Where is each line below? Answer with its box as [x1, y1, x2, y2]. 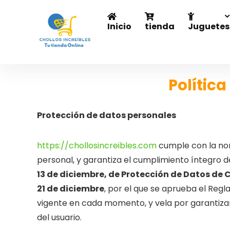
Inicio [107, 21, 131, 32]
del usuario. [37, 212, 82, 223]
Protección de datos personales [37, 109, 176, 121]
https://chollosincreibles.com [37, 140, 157, 151]
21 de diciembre [37, 183, 104, 195]
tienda [144, 21, 175, 32]
